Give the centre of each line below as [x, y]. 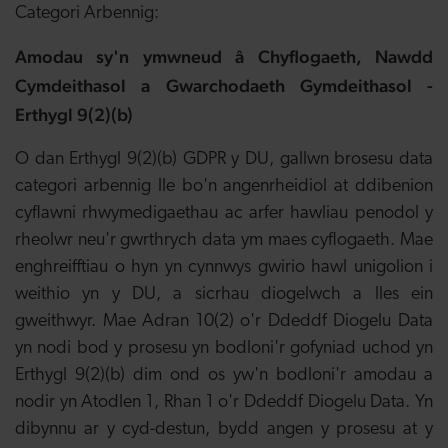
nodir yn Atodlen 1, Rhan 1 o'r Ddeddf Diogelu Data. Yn [224, 402]
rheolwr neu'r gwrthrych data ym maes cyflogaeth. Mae [224, 240]
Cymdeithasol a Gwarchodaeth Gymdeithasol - [224, 85]
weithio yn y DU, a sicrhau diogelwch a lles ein [224, 294]
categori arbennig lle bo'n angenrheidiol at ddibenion [224, 186]
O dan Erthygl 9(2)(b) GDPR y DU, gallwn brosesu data [224, 159]
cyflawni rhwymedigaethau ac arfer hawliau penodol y [224, 213]
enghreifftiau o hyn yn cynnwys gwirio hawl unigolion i [224, 267]
